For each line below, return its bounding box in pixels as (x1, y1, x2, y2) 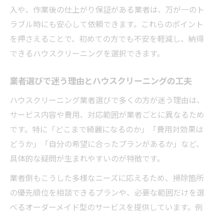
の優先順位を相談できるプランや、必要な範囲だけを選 (10, 186, 204, 198)
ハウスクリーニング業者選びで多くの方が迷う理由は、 (10, 94, 204, 106)
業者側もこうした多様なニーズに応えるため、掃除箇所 (10, 172, 204, 183)
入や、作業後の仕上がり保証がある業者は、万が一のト (10, 3, 204, 15)
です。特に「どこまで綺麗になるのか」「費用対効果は (10, 123, 203, 135)
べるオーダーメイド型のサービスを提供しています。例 (10, 201, 203, 213)
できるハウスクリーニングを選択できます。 (10, 47, 164, 59)
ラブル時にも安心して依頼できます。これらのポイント (10, 18, 203, 30)
